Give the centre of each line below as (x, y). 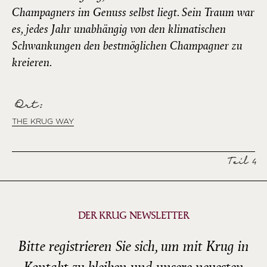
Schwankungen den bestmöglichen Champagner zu (127, 46)
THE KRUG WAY (43, 122)
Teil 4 (240, 162)
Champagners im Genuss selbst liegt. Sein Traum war (133, 13)
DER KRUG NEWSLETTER (133, 216)
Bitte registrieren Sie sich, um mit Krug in (133, 247)
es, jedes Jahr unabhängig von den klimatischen (119, 30)
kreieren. (32, 63)
